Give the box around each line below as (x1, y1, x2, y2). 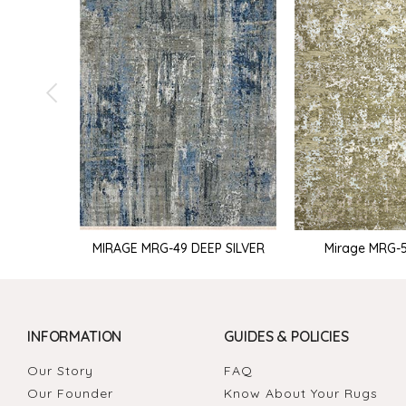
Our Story (27, 362, 93, 379)
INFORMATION (27, 326, 122, 345)
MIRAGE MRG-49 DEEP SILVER (92, 239, 265, 256)
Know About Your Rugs (224, 384, 379, 401)
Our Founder (27, 384, 113, 401)
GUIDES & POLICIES (224, 326, 349, 345)
